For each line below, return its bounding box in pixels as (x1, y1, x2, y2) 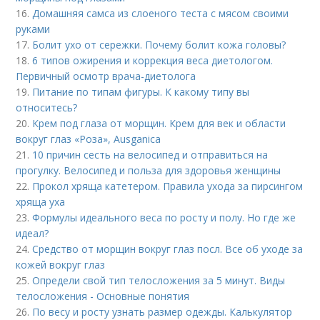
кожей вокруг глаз (16, 257, 106, 271)
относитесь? (16, 100, 78, 114)
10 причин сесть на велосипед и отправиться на (32, 147, 269, 161)
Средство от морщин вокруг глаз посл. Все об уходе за (32, 241, 304, 256)
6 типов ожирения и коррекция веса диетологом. (32, 53, 274, 67)
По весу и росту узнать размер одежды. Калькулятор (32, 304, 293, 319)
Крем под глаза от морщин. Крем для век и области (32, 116, 286, 130)
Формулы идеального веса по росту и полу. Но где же (32, 210, 296, 224)
